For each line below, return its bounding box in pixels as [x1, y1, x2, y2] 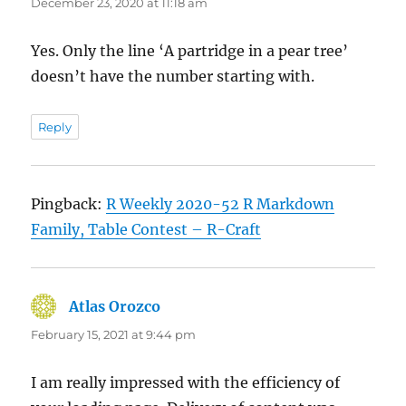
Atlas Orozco [69, 296, 161, 315]
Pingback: [31, 194, 107, 213]
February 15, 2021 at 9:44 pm [31, 326, 197, 342]
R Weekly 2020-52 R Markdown [106, 194, 335, 213]
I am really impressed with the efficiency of [31, 372, 341, 391]
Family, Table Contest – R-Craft [31, 219, 262, 238]
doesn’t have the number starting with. [31, 66, 315, 85]
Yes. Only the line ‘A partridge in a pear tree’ [31, 41, 349, 60]
